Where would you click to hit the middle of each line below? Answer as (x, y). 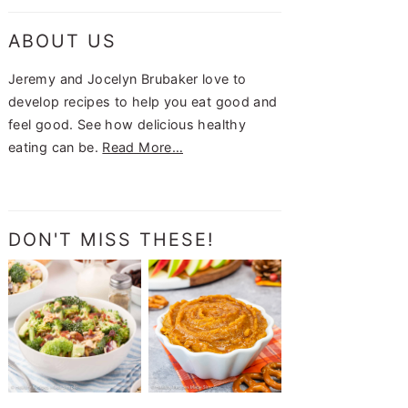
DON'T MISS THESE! (112, 239)
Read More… (143, 147)
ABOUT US (62, 41)
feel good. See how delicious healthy (127, 124)
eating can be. (56, 147)
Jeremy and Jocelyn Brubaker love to (127, 78)
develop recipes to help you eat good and (143, 101)
